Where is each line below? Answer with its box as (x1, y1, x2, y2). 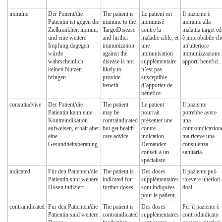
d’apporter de (141, 82, 172, 89)
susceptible (141, 74, 167, 81)
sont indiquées (141, 184, 175, 191)
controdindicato (182, 211, 219, 219)
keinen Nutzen (48, 66, 82, 73)
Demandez (141, 141, 166, 148)
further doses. (103, 184, 135, 191)
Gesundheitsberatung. (48, 141, 99, 148)
